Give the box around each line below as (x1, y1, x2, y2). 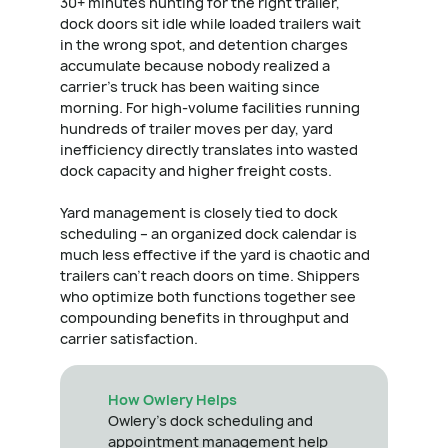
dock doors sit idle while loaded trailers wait (60, 14, 361, 34)
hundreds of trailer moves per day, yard (60, 119, 333, 139)
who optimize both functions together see (60, 287, 356, 307)
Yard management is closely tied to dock (60, 203, 338, 223)
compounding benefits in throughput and (60, 308, 349, 328)
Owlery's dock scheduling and (108, 411, 313, 431)
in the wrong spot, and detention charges (60, 35, 348, 55)
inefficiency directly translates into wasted (60, 140, 358, 160)
